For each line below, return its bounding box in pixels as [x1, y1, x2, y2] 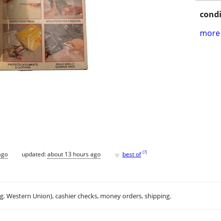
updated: [22, 149, 47, 158]
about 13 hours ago [47, 149, 101, 158]
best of [122, 149, 141, 158]
